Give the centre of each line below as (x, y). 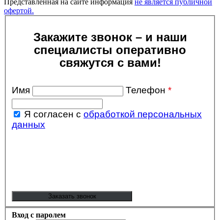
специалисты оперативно (110, 50)
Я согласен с (54, 114)
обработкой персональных (143, 114)
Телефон (147, 90)
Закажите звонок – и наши (110, 37)
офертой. (19, 11)
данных (28, 124)
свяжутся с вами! (110, 62)
